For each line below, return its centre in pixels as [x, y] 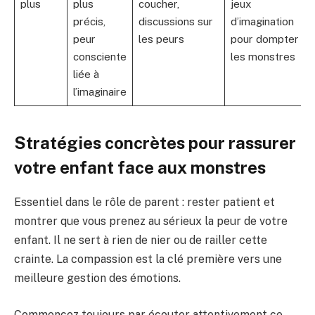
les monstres [263, 57]
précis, [89, 21]
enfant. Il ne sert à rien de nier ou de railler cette [141, 240]
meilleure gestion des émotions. [97, 278]
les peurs [161, 39]
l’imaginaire [99, 92]
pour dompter [264, 39]
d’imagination [262, 21]
